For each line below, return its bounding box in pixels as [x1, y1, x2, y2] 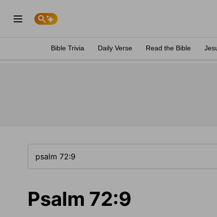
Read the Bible [146, 44, 191, 52]
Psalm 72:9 [28, 187, 131, 211]
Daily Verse [98, 44, 132, 52]
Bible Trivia [51, 44, 84, 52]
